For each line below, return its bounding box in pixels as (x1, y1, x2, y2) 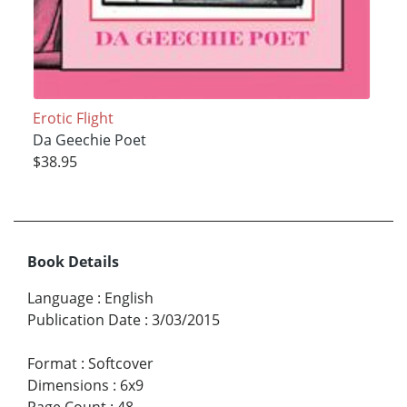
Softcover (88, 353, 154, 374)
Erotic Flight (32, 108, 114, 129)
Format (27, 353, 77, 374)
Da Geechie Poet (32, 130, 146, 151)
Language (27, 288, 94, 309)
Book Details (27, 252, 119, 273)
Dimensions (27, 375, 109, 396)
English (104, 288, 154, 309)
